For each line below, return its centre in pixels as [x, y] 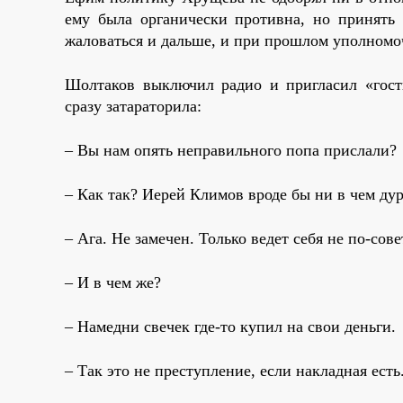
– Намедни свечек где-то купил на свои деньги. [230, 326]
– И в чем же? [113, 282]
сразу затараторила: [133, 106]
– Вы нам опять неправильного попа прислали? [231, 150]
